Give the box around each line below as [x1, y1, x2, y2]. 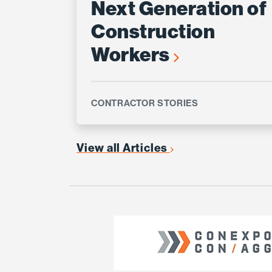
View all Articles [76, 140, 170, 155]
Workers [91, 43, 174, 67]
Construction [91, 20, 216, 44]
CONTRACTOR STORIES [91, 97, 199, 109]
